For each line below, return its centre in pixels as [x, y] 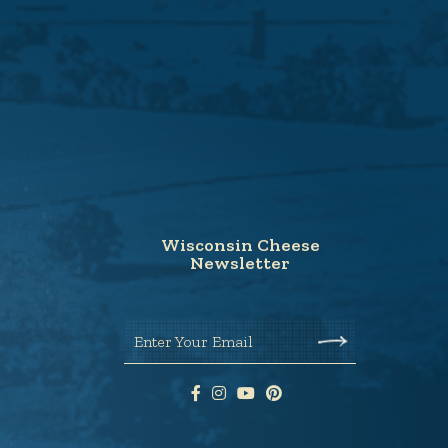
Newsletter [240, 262]
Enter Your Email [193, 341]
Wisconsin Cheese [240, 244]
